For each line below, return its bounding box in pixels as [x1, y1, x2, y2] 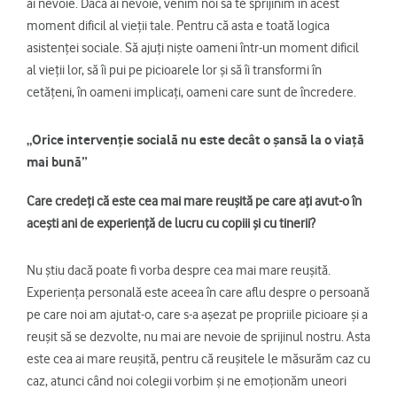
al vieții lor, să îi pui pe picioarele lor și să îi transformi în [27, 62, 322, 79]
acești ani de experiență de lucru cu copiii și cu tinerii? [27, 215, 315, 232]
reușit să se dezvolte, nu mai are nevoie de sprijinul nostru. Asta [27, 329, 370, 346]
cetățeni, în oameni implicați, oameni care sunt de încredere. [27, 84, 356, 101]
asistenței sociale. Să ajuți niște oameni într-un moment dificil [27, 40, 359, 57]
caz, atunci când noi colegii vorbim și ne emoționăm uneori [27, 373, 346, 390]
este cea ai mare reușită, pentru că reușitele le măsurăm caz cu [27, 351, 370, 368]
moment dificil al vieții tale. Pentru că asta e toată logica [27, 18, 330, 35]
